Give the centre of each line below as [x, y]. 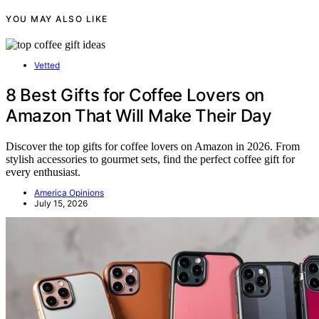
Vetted [47, 65]
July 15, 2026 [61, 203]
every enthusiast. [43, 172]
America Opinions [69, 192]
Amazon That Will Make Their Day [139, 115]
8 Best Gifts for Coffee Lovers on [135, 95]
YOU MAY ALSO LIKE [57, 19]
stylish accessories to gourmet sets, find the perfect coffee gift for [150, 159]
